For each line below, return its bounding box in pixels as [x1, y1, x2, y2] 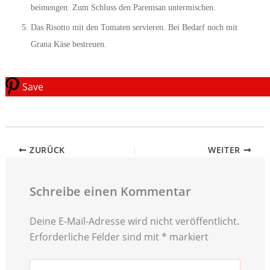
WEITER [208, 144, 243, 156]
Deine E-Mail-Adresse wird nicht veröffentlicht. [29, 215, 239, 228]
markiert [166, 230, 209, 244]
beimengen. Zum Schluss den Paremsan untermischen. [30, 2, 216, 12]
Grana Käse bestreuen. [30, 39, 107, 49]
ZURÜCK [27, 144, 65, 156]
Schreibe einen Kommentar [29, 183, 191, 200]
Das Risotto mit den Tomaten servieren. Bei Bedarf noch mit [30, 22, 237, 32]
